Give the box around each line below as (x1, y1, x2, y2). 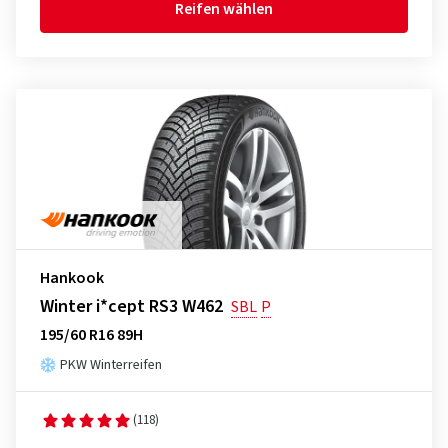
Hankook (40, 267, 104, 289)
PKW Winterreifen (60, 355, 162, 375)
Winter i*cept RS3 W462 (40, 294, 223, 319)
